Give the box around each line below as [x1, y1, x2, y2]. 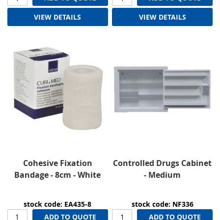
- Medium [144, 169, 181, 180]
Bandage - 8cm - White [14, 169, 101, 180]
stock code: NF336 [131, 199, 193, 209]
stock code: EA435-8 [24, 199, 92, 209]
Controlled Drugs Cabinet [113, 157, 212, 168]
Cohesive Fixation [23, 157, 92, 168]
